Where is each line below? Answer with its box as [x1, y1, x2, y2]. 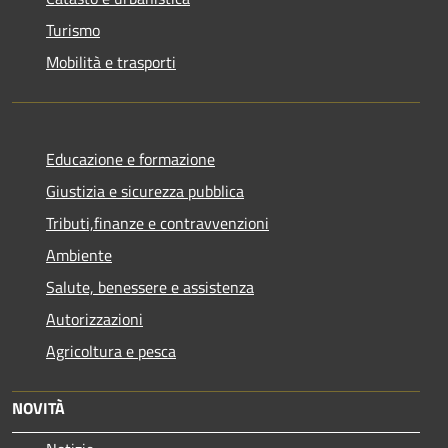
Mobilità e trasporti [46, 49, 176, 74]
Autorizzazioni [46, 306, 143, 331]
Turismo [46, 17, 100, 42]
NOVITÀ [12, 395, 65, 420]
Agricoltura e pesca [46, 338, 176, 363]
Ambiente [46, 242, 112, 267]
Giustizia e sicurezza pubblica [46, 178, 244, 203]
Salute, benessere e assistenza [46, 274, 254, 299]
